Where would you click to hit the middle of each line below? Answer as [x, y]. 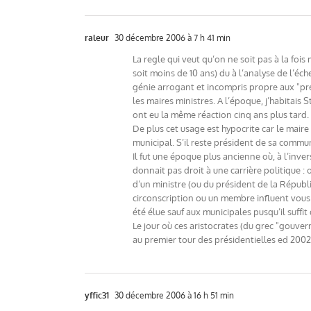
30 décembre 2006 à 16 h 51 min [173, 295]
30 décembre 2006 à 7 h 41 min [171, 38]
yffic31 [97, 295]
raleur [97, 38]
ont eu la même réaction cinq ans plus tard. [221, 115]
